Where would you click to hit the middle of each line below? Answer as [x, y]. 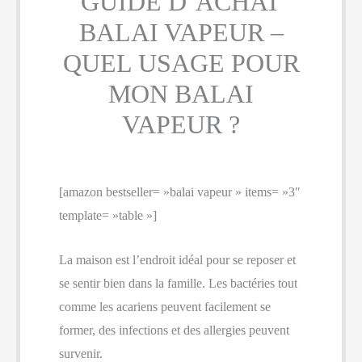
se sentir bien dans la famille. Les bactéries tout [178, 283]
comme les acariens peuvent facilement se [165, 306]
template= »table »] [108, 215]
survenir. [81, 353]
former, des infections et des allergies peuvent [174, 330]
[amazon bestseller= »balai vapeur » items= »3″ [180, 192]
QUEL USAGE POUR [181, 63]
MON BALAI [181, 94]
